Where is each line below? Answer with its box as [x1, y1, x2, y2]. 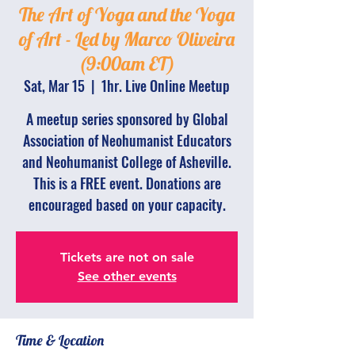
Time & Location [16, 331, 104, 349]
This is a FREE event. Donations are [32, 173, 221, 193]
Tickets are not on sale [59, 250, 194, 265]
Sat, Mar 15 [24, 75, 85, 96]
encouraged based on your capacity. [28, 194, 226, 215]
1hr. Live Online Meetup [101, 75, 230, 96]
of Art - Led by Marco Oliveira [19, 27, 235, 51]
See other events [77, 269, 177, 284]
